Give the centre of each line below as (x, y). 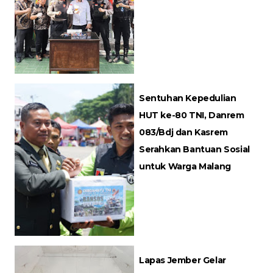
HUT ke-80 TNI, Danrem (192, 115)
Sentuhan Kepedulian (188, 98)
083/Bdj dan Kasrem (183, 132)
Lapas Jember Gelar (183, 260)
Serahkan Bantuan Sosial (194, 149)
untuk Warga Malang (185, 166)
